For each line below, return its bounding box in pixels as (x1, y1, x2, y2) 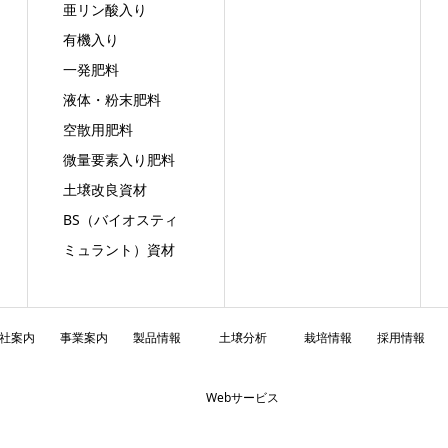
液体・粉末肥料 (62, 90, 161, 109)
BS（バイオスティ (62, 210, 178, 229)
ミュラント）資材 (62, 240, 175, 259)
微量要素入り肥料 (62, 150, 175, 169)
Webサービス (206, 389, 279, 406)
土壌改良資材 (62, 180, 147, 199)
